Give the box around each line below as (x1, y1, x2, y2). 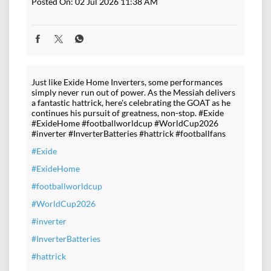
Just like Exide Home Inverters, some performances (31, 77, 223, 88)
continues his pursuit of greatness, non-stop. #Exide (31, 108, 224, 119)
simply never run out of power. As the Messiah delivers (31, 87, 235, 98)
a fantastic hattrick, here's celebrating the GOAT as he (31, 97, 230, 108)
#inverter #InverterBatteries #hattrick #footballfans (31, 128, 226, 139)
